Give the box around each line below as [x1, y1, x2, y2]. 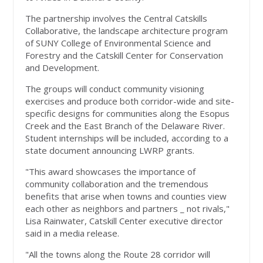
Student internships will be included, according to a [25, 132, 229, 144]
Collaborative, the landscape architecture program [25, 25, 228, 37]
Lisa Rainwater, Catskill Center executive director [25, 215, 224, 227]
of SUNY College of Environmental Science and [25, 37, 211, 49]
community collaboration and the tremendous [25, 178, 209, 190]
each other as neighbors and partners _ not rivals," [25, 203, 230, 215]
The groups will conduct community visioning [25, 83, 205, 95]
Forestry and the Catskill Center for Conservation [25, 49, 224, 62]
